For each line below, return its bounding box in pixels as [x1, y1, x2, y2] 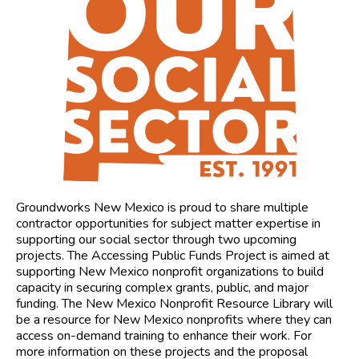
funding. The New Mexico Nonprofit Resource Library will [16, 295, 333, 313]
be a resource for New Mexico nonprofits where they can [16, 311, 332, 329]
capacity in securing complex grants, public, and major [16, 279, 309, 297]
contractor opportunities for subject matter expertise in [16, 215, 321, 233]
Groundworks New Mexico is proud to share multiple [16, 199, 309, 217]
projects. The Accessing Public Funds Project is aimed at [16, 247, 329, 265]
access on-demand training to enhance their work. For [16, 327, 312, 345]
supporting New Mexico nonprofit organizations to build [16, 263, 324, 281]
